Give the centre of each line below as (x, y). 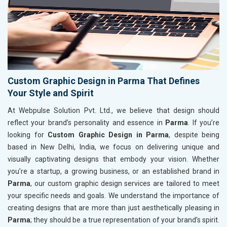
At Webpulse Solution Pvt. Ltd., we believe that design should (113, 110)
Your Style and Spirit (51, 93)
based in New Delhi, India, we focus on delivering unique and (113, 147)
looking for (28, 135)
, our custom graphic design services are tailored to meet (125, 183)
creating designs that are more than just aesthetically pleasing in (113, 207)
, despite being (194, 135)
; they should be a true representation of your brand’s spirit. (125, 220)
